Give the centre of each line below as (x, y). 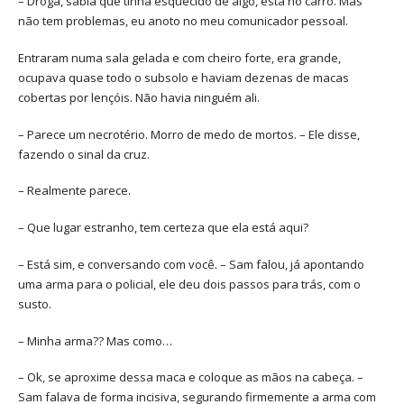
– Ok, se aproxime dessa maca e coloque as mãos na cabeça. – (191, 377)
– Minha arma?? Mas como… (95, 340)
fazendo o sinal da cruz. (84, 154)
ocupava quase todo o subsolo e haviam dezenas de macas (184, 77)
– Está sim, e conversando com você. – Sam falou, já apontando (191, 264)
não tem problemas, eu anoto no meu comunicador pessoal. (183, 21)
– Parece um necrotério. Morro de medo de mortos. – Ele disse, (189, 134)
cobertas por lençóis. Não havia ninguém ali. (139, 97)
